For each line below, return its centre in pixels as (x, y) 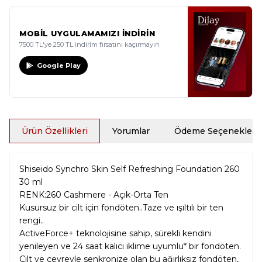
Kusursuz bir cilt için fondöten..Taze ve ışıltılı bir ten (121, 208)
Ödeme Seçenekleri (216, 131)
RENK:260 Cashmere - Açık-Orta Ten (94, 195)
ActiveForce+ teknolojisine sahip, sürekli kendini (116, 233)
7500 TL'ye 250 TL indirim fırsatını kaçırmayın (89, 44)
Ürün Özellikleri (55, 131)
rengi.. (32, 220)
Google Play (59, 65)
